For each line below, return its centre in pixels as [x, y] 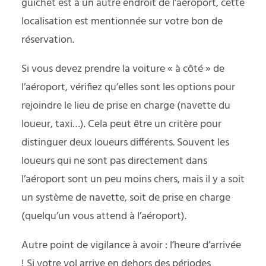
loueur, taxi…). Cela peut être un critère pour [121, 125]
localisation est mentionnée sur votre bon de [122, 22]
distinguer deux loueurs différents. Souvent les [125, 143]
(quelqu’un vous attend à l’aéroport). [104, 217]
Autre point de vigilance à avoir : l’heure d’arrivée [131, 246]
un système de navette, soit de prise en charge [126, 198]
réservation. [48, 40]
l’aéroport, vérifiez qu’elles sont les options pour [128, 88]
